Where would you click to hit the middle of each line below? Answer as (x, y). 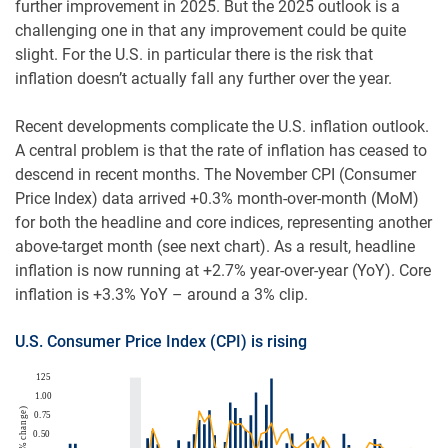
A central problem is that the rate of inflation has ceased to (221, 151)
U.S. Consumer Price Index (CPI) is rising (161, 342)
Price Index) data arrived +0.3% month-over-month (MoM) (217, 199)
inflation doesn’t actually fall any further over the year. (203, 79)
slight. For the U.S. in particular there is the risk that (194, 55)
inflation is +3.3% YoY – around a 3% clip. (161, 295)
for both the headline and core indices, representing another (223, 223)
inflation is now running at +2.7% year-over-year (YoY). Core (223, 271)
